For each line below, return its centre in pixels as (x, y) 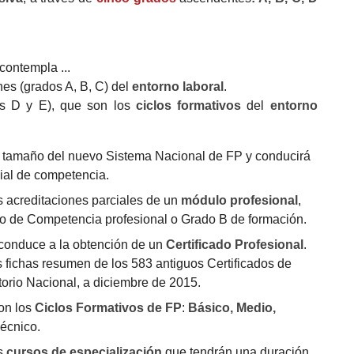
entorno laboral (178, 86)
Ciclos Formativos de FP (106, 307)
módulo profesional (239, 200)
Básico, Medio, (232, 307)
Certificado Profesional (234, 244)
